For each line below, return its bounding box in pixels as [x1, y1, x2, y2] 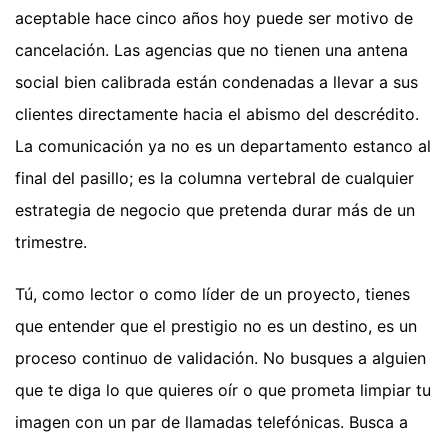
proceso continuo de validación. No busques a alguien [15, 348, 426, 369]
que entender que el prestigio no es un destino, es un [15, 316, 417, 337]
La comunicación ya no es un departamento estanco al [15, 136, 431, 157]
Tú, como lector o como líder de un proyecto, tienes [15, 284, 410, 305]
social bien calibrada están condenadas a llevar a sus [15, 72, 418, 93]
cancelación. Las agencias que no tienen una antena [15, 40, 408, 61]
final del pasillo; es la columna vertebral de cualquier [15, 168, 414, 189]
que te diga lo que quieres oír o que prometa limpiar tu [15, 380, 431, 401]
